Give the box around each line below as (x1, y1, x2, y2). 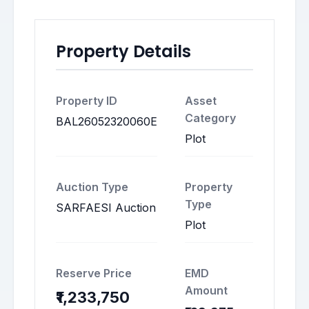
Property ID (56, 94, 117, 108)
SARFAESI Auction (56, 201, 156, 215)
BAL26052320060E (56, 114, 157, 128)
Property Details (56, 40, 191, 63)
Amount (185, 283, 228, 297)
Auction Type (56, 180, 128, 194)
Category (185, 111, 236, 125)
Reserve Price (56, 266, 132, 280)
